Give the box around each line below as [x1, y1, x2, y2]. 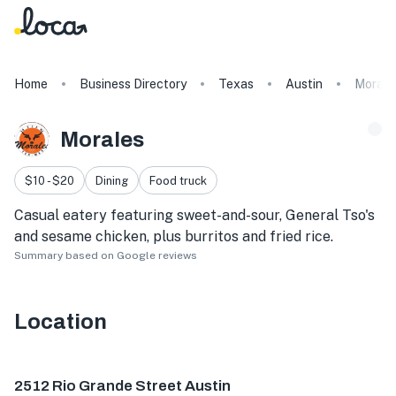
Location [14, 310, 107, 334]
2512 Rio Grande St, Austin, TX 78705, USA [13, 360, 297, 377]
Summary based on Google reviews [14, 249, 197, 263]
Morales [60, 127, 144, 151]
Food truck [149, 173, 207, 187]
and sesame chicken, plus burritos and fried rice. [14, 228, 333, 246]
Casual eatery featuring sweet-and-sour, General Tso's [14, 207, 375, 225]
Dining [95, 173, 128, 187]
